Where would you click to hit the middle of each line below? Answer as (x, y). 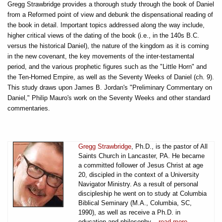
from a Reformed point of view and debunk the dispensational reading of (110, 14)
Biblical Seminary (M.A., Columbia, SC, (135, 203)
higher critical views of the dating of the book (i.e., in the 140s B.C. (103, 35)
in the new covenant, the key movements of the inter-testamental (101, 56)
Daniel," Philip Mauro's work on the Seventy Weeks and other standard (109, 98)
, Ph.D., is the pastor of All (169, 146)
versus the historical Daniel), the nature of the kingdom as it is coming (108, 46)
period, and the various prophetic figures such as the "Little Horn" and (107, 66)
